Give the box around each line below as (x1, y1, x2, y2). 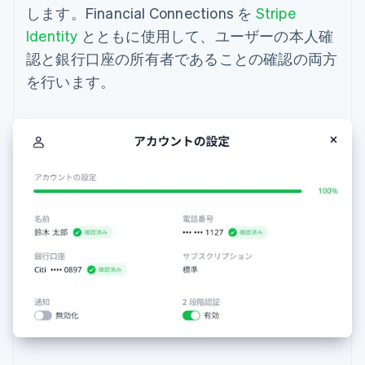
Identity (26, 26, 78, 46)
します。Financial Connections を (26, 3, 256, 23)
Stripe (255, 3, 296, 23)
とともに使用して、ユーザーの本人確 (77, 26, 334, 46)
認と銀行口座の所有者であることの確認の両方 (26, 49, 338, 68)
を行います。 (26, 72, 116, 91)
